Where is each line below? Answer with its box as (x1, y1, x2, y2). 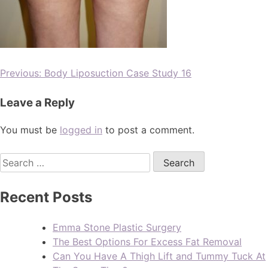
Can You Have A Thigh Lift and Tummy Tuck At (53, 249, 266, 262)
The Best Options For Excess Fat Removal (53, 235, 242, 248)
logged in (60, 124, 102, 136)
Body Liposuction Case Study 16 (44, 67, 191, 80)
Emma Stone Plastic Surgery (53, 221, 181, 233)
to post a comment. (102, 124, 194, 136)
